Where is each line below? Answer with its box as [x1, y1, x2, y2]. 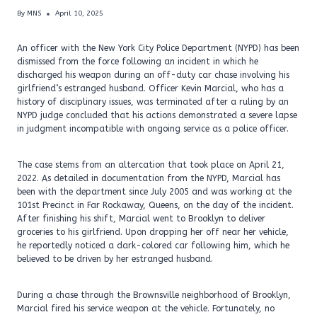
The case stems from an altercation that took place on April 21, [17, 160, 284, 171]
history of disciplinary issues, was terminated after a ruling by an [17, 97, 289, 108]
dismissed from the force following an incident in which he [17, 57, 258, 67]
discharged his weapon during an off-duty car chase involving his [17, 70, 289, 81]
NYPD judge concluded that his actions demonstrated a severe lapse [17, 110, 297, 121]
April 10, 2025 [55, 9, 104, 18]
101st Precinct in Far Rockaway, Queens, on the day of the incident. [17, 200, 294, 211]
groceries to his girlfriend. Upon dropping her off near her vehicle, [17, 227, 289, 238]
